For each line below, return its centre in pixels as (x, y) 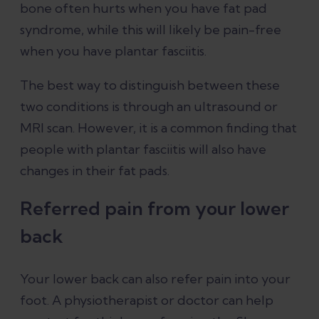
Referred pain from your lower (155, 209)
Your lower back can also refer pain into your (155, 279)
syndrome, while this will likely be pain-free (151, 30)
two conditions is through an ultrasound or (149, 107)
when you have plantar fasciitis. (113, 51)
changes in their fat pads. (95, 171)
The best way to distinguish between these (150, 85)
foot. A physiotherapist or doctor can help (147, 300)
